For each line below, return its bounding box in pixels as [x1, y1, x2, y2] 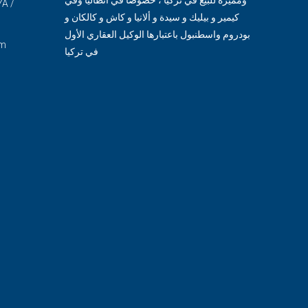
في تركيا [64, 45, 98, 57]
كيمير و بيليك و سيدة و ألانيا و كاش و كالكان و [64, 11, 239, 23]
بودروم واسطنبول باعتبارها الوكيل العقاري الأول [64, 28, 250, 40]
